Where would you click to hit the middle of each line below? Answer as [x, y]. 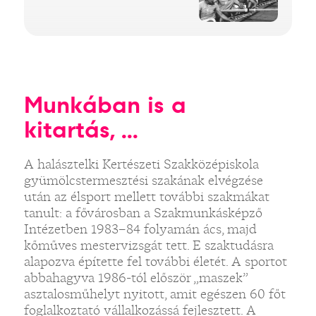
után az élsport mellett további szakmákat [146, 196]
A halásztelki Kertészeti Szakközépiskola [141, 164]
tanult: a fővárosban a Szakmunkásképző [143, 212]
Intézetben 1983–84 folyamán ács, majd [140, 229]
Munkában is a [105, 104]
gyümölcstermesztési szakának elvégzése [143, 180]
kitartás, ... [81, 129]
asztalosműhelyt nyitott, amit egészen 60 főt [154, 293]
